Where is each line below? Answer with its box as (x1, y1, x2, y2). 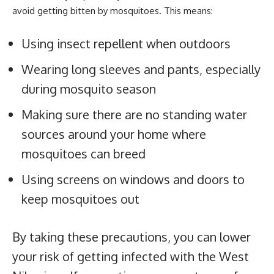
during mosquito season (21, 81, 156, 97)
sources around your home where (21, 126, 206, 143)
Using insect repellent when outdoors (21, 35, 231, 52)
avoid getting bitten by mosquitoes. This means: (12, 5, 213, 17)
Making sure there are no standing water (21, 106, 247, 123)
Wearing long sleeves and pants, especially (21, 61, 261, 78)
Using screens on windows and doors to (21, 171, 245, 188)
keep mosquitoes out (21, 191, 139, 207)
